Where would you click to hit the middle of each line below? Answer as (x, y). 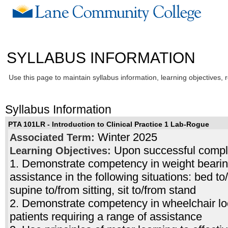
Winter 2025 (127, 137)
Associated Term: (53, 138)
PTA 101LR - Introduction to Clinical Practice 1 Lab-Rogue (108, 125)
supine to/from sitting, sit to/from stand (103, 190)
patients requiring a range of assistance (106, 217)
